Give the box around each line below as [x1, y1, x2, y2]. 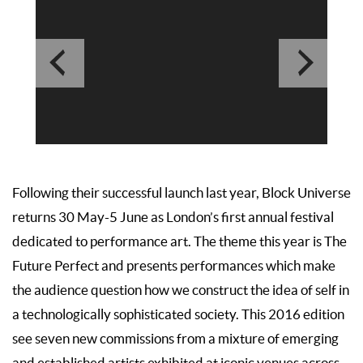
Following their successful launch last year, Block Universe [12, 185, 351, 200]
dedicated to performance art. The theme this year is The [12, 233, 347, 249]
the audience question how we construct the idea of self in [12, 282, 349, 297]
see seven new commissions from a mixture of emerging [12, 331, 339, 346]
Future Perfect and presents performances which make [12, 258, 335, 273]
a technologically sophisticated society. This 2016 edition [12, 306, 344, 322]
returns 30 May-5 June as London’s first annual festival [12, 209, 334, 224]
